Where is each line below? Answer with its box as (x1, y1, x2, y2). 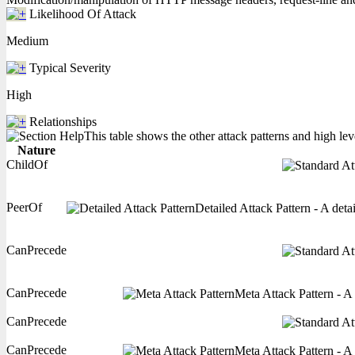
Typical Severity (29, 61, 111, 74)
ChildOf (6, 158, 48, 171)
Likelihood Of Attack (29, 7, 136, 21)
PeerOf (6, 200, 42, 214)
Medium (6, 34, 48, 48)
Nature (17, 143, 55, 157)
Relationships (29, 115, 97, 128)
